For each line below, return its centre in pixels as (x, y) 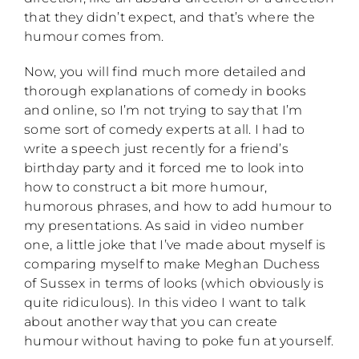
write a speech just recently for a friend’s (156, 149)
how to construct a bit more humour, (146, 188)
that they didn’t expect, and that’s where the (170, 18)
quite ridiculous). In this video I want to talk (165, 303)
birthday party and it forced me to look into (164, 168)
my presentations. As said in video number (164, 226)
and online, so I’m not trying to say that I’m (163, 111)
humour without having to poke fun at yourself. (179, 341)
